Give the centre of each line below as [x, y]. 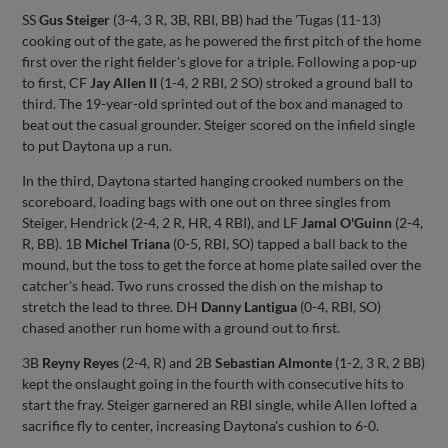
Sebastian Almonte [274, 362]
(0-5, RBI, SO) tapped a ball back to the [289, 243]
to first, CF [56, 82]
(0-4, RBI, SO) [339, 306]
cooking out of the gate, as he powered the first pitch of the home [222, 40]
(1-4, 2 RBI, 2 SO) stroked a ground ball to [285, 82]
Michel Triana [128, 243]
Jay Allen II [124, 82]
